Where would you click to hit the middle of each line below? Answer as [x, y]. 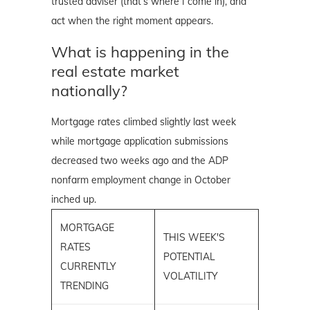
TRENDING [84, 286]
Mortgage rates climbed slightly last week [144, 122]
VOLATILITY [191, 276]
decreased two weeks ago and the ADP [140, 161]
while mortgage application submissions [140, 142]
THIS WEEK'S [194, 238]
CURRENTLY [88, 267]
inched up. [74, 200]
